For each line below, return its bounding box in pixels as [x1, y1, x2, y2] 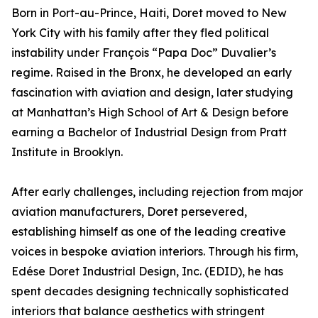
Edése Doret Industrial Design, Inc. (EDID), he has [11, 264, 283, 279]
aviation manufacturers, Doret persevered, [11, 204, 247, 219]
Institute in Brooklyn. [11, 145, 123, 160]
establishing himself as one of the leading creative [11, 224, 286, 239]
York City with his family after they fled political [11, 26, 269, 40]
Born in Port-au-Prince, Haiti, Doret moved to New [11, 6, 287, 21]
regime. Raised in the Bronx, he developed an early [11, 65, 292, 80]
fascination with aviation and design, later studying [11, 85, 293, 100]
